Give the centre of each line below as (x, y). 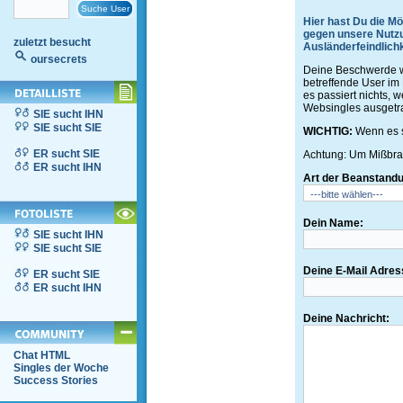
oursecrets (59, 59)
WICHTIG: (328, 131)
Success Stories (56, 381)
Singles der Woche (61, 368)
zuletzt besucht (52, 42)
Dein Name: (333, 223)
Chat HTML (42, 355)
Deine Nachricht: (346, 318)
